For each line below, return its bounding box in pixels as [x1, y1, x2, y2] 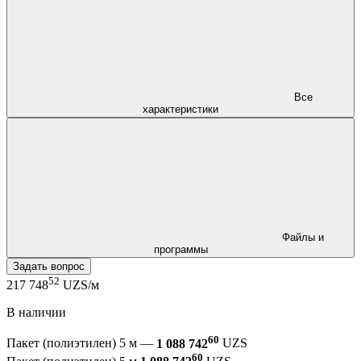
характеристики [143, 102, 218, 115]
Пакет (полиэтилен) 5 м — [6, 336, 156, 351]
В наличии [6, 305, 66, 320]
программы [153, 243, 208, 255]
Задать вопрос [13, 259, 85, 272]
